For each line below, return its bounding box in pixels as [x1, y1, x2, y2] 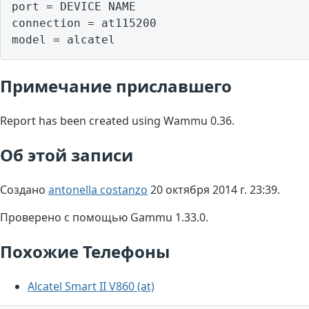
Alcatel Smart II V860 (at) [28, 278, 154, 294]
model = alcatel [12, 32, 115, 46]
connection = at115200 [12, 16, 157, 30]
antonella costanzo [48, 181, 148, 197]
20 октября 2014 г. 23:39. [148, 181, 280, 197]
